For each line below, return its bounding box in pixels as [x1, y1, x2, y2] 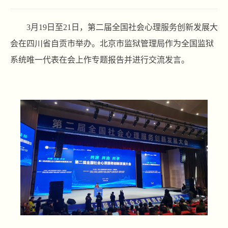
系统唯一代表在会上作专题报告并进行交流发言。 [10, 55, 189, 64]
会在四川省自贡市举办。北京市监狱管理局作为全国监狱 [10, 39, 214, 48]
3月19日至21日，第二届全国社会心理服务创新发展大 [26, 23, 218, 32]
